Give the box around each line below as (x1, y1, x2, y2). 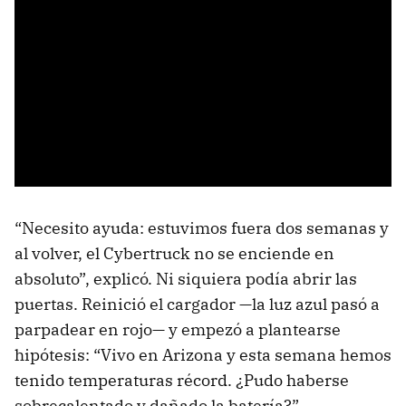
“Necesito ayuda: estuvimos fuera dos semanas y (14, 217, 389, 239)
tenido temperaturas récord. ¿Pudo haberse (14, 370, 349, 391)
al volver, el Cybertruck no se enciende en (14, 243, 334, 265)
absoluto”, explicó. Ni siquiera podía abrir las (14, 268, 357, 290)
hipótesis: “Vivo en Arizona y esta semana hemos (14, 344, 391, 366)
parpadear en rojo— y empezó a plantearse (14, 319, 341, 341)
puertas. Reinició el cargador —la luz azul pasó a (14, 294, 380, 315)
